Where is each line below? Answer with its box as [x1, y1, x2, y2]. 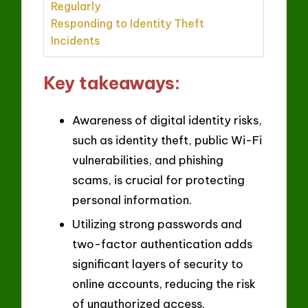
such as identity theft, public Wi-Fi [72, 132, 262, 147]
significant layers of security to [72, 256, 243, 272]
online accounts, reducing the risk [72, 276, 256, 291]
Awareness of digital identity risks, [72, 112, 262, 127]
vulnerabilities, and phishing [72, 152, 223, 167]
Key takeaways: [43, 71, 181, 94]
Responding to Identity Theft [51, 16, 205, 31]
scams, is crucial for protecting [72, 172, 245, 187]
